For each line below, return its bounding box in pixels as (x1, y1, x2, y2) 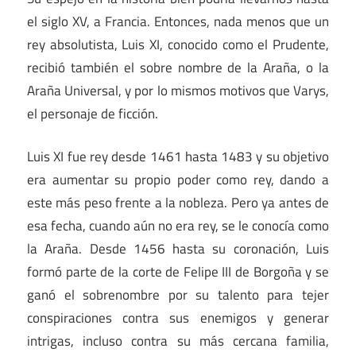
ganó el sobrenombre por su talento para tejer (27, 284, 329, 306)
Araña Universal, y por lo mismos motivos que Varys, (27, 79, 329, 101)
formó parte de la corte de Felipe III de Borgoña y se (27, 261, 329, 283)
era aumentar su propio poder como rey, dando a (27, 169, 329, 191)
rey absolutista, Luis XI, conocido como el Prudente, (27, 33, 329, 55)
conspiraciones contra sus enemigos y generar (27, 308, 329, 329)
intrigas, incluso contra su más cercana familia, (27, 331, 329, 352)
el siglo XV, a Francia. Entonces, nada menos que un (27, 10, 329, 32)
